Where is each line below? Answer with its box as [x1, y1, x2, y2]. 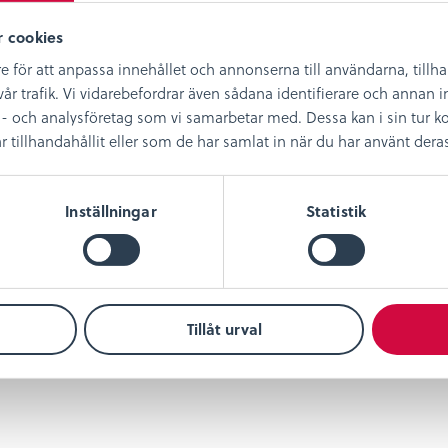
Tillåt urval [186, 318, 262, 341]
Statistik [306, 199, 366, 222]
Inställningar [65, 199, 157, 222]
